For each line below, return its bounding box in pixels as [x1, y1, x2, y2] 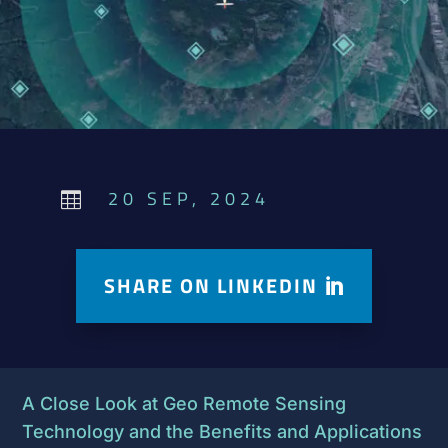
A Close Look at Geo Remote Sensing [22, 393, 347, 415]
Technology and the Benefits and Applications [22, 421, 423, 443]
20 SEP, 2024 [107, 184, 270, 212]
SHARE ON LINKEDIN [104, 269, 318, 301]
